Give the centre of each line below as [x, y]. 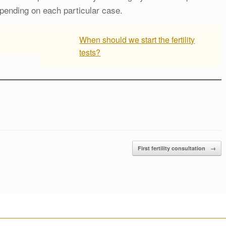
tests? [90, 52]
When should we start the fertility [137, 39]
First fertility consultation [172, 148]
